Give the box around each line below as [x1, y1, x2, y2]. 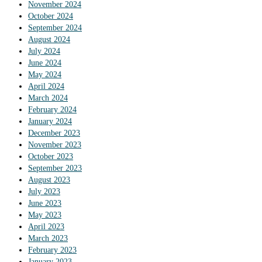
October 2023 [28, 152, 73, 161]
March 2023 [28, 234, 68, 243]
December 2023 [28, 129, 80, 138]
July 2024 [28, 47, 60, 56]
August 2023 [28, 175, 70, 185]
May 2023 [28, 211, 61, 220]
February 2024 [28, 105, 77, 115]
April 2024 [28, 82, 64, 91]
